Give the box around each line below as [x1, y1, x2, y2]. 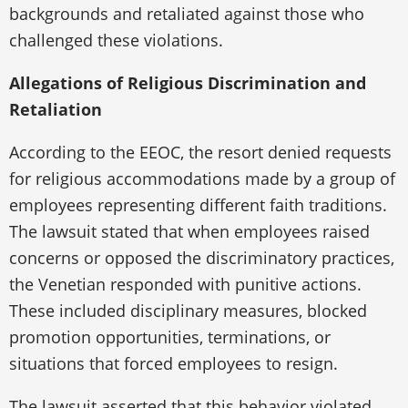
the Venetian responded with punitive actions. [9, 272, 362, 295]
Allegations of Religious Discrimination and [9, 71, 366, 94]
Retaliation [9, 97, 102, 120]
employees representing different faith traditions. [9, 193, 387, 216]
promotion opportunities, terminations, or [9, 325, 331, 348]
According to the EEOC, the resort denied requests [9, 140, 392, 163]
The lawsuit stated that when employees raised [9, 219, 370, 242]
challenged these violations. [9, 28, 223, 51]
